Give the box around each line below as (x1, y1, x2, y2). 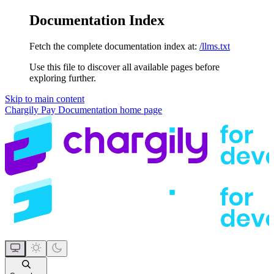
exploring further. (29, 72, 96, 83)
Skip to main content (5, 93, 84, 104)
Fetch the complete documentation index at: (29, 40, 197, 51)
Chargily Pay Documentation (5, 104, 117, 115)
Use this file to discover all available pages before (29, 61, 220, 72)
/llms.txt (199, 40, 230, 51)
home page (117, 104, 162, 115)
